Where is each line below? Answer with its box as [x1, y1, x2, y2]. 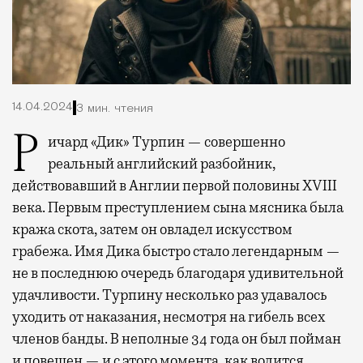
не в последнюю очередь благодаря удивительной [12, 264, 344, 283]
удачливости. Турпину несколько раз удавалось [12, 286, 327, 305]
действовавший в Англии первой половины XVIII [12, 177, 337, 195]
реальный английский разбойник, [48, 155, 275, 173]
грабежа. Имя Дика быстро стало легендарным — [12, 242, 340, 261]
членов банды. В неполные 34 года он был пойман [12, 330, 341, 348]
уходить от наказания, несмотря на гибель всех [12, 308, 325, 327]
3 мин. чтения [76, 102, 153, 115]
